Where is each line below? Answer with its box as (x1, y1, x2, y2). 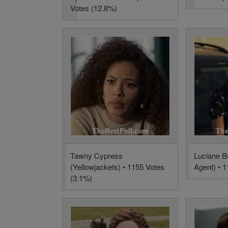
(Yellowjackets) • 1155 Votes (70, 161, 164, 173)
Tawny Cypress (70, 150, 123, 161)
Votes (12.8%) (70, 3, 117, 14)
